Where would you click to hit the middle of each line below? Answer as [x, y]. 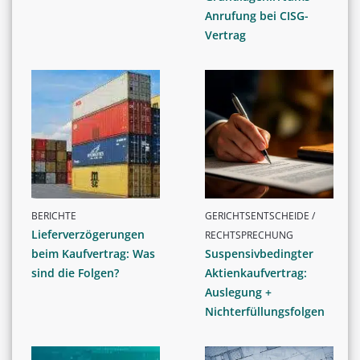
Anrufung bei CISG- [257, 15]
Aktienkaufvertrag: [256, 272]
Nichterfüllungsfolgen [265, 311]
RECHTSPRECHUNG [249, 235]
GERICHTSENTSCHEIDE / [260, 215]
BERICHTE [54, 215]
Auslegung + [238, 292]
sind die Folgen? [75, 272]
